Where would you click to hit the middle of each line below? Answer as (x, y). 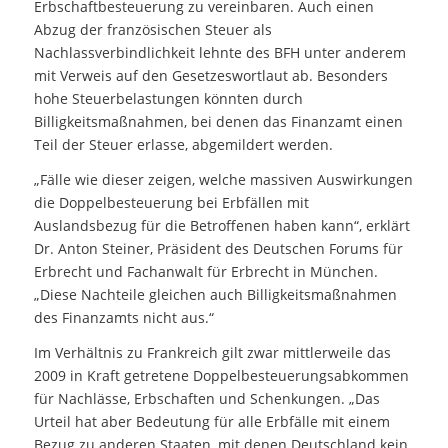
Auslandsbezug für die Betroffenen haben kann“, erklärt (221, 226)
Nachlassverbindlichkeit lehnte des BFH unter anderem (219, 53)
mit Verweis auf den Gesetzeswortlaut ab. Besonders (210, 76)
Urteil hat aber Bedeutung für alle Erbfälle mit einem (211, 422)
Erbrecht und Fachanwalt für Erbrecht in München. (205, 272)
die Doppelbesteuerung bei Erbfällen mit (171, 203)
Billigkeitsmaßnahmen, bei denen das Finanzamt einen (218, 122)
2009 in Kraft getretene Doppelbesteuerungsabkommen (221, 376)
